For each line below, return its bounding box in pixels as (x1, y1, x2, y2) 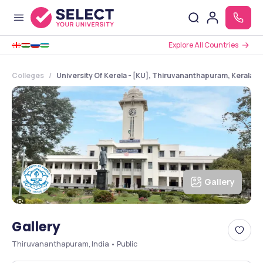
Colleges (12, 70, 44, 80)
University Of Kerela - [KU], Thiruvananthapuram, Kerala (56, 70, 254, 80)
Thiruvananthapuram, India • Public (12, 239, 137, 249)
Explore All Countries (168, 40, 238, 50)
